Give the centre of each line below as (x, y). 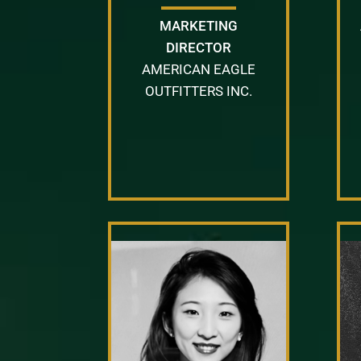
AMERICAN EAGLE (199, 69)
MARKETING (199, 25)
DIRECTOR (199, 47)
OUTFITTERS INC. (199, 91)
